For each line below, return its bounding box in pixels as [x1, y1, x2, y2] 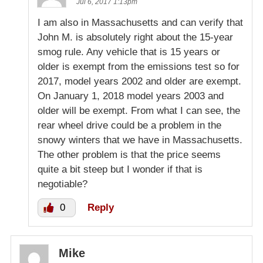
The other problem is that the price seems [38, 149, 221, 161]
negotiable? [38, 178, 87, 190]
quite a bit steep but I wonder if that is [38, 164, 203, 176]
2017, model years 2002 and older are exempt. [38, 76, 241, 87]
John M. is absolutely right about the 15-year [38, 32, 233, 43]
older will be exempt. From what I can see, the [38, 105, 240, 117]
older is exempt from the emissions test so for [38, 61, 240, 73]
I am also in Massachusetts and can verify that [38, 17, 243, 29]
